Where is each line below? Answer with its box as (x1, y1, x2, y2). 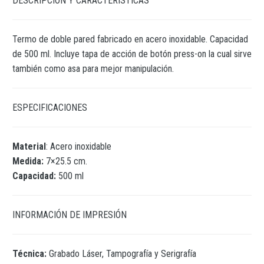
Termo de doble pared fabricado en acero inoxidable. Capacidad (12, 34, 248, 45)
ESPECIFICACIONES (12, 102, 87, 113)
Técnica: (12, 248, 49, 259)
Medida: (12, 156, 44, 167)
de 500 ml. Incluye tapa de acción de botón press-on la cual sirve (12, 48, 252, 60)
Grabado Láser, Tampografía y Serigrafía (49, 248, 196, 259)
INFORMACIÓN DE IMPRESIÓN (12, 209, 127, 220)
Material (12, 141, 46, 152)
